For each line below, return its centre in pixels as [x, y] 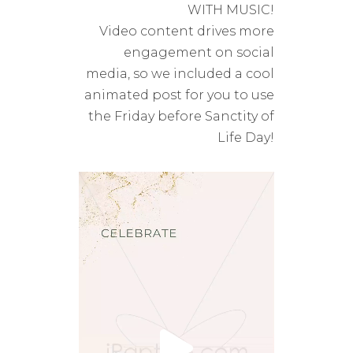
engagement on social [199, 53]
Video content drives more [187, 32]
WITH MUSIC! [231, 10]
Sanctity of [240, 117]
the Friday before [147, 117]
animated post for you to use [179, 95]
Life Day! [246, 138]
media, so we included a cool [180, 74]
